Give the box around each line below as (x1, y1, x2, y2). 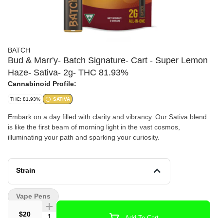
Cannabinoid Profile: (8, 80, 76, 88)
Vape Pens (16, 192, 51, 200)
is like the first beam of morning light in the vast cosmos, (8, 123, 180, 131)
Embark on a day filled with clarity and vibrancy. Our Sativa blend (8, 113, 207, 121)
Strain (16, 166, 36, 174)
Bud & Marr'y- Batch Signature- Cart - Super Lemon (8, 55, 208, 65)
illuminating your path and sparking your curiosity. (8, 133, 160, 141)
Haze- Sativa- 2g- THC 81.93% (8, 68, 128, 77)
